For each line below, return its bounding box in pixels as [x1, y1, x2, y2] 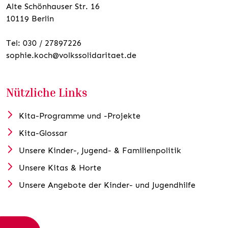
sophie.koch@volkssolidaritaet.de [6, 50, 136, 61]
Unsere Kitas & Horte [18, 163, 101, 173]
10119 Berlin [6, 14, 54, 24]
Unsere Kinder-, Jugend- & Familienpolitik [18, 146, 181, 156]
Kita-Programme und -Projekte [18, 111, 140, 121]
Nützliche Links [6, 86, 88, 100]
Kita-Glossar [18, 128, 67, 138]
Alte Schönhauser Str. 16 [6, 2, 100, 12]
